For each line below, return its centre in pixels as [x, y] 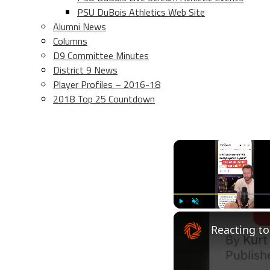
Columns [70, 41]
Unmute [203, 214]
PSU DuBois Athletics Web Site [141, 12]
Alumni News [80, 27]
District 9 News [85, 70]
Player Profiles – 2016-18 [107, 84]
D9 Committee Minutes [101, 55]
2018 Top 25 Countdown [104, 99]
